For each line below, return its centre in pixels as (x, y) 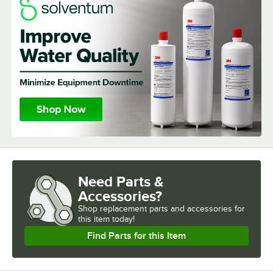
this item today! (106, 219)
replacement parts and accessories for (172, 209)
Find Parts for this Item (136, 236)
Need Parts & (121, 182)
